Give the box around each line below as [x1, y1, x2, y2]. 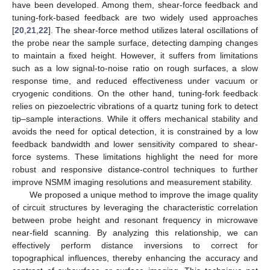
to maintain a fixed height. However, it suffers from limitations [12, 50, 258, 60]
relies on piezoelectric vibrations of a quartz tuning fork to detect [12, 101, 258, 111]
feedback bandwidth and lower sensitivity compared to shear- [12, 139, 258, 149]
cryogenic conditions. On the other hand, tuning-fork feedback [12, 88, 258, 98]
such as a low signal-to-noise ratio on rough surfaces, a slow [12, 63, 258, 73]
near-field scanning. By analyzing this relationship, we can [12, 227, 258, 237]
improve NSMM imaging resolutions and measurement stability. [12, 177, 253, 187]
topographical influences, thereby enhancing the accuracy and [12, 253, 258, 263]
